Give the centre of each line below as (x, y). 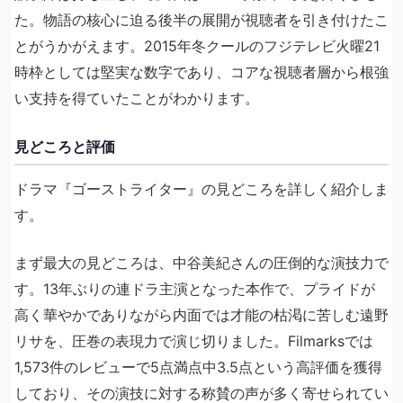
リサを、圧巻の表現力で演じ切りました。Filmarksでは (194, 341)
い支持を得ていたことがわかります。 (137, 98)
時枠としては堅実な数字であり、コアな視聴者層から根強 (201, 72)
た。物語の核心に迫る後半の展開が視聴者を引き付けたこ (201, 20)
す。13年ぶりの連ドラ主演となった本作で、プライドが (195, 289)
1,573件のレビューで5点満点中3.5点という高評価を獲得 (198, 367)
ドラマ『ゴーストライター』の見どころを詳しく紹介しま (201, 189)
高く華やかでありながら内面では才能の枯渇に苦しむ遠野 (201, 315)
